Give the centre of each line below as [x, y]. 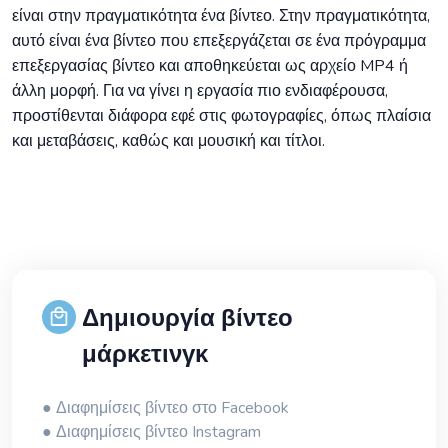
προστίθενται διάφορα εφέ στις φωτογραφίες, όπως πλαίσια [221, 116]
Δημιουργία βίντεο [187, 318]
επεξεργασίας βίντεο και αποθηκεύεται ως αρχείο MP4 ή [210, 66]
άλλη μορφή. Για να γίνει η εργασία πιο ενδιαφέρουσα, [200, 91]
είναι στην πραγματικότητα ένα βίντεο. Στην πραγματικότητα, [221, 16]
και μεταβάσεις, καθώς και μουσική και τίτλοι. [168, 141]
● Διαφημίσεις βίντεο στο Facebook [165, 408]
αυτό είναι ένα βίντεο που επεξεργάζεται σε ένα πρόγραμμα [219, 41]
